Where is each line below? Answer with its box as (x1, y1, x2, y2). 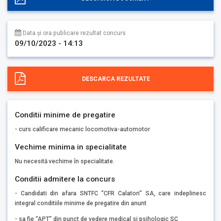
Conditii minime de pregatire (15, 110, 115, 119)
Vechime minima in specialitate (15, 142, 127, 151)
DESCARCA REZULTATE (81, 75, 150, 83)
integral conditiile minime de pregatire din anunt (15, 199, 147, 207)
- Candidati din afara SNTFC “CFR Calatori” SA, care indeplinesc (15, 189, 206, 197)
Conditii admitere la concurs (15, 175, 115, 184)
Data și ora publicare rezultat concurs (21, 30, 126, 37)
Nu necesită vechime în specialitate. (15, 157, 114, 165)
